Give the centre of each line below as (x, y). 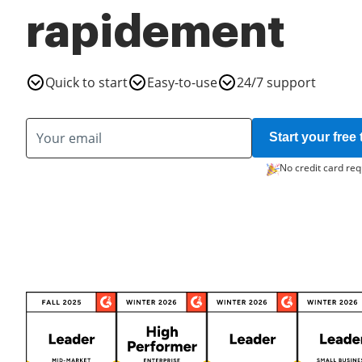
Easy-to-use (182, 82)
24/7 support (276, 82)
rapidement (156, 32)
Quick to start (86, 82)
